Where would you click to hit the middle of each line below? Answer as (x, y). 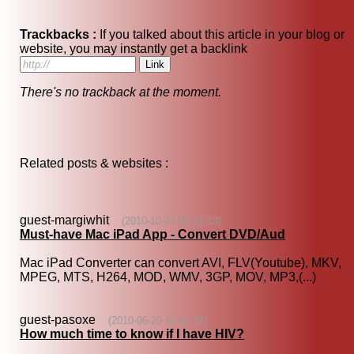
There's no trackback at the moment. (121, 92)
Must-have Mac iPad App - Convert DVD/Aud (153, 235)
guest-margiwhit (71, 220)
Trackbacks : (58, 35)
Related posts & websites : (94, 164)
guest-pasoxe (64, 320)
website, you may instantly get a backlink (135, 49)
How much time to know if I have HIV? (132, 334)
